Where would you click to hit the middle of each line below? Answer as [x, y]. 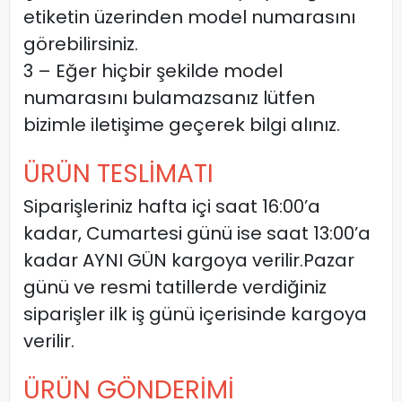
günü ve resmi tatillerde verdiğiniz [175, 288]
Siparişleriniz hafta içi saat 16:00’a [172, 207]
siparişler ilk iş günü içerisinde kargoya [195, 315]
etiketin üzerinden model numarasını [189, 17]
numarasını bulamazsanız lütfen [169, 98]
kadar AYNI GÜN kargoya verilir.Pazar [189, 261]
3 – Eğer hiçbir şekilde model [153, 71]
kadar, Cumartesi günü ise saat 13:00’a [197, 234]
